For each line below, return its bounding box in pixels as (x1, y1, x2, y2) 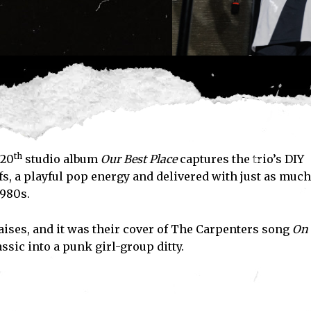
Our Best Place (100, 152, 177, 167)
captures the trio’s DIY (176, 152, 304, 167)
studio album (22, 152, 101, 167)
